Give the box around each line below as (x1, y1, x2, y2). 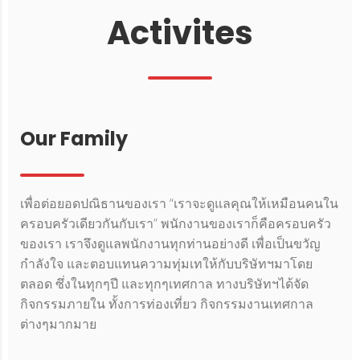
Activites (107, 10, 253, 56)
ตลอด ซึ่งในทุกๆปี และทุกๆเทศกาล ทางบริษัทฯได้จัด (20, 275, 309, 293)
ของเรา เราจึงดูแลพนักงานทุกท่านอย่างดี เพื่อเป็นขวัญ (20, 235, 321, 253)
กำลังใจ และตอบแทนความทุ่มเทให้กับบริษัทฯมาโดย (20, 255, 313, 273)
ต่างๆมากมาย (20, 315, 96, 333)
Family (56, 125, 128, 153)
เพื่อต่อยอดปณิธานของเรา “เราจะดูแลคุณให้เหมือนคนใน (20, 194, 338, 213)
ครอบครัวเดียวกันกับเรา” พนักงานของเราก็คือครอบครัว (20, 215, 331, 233)
